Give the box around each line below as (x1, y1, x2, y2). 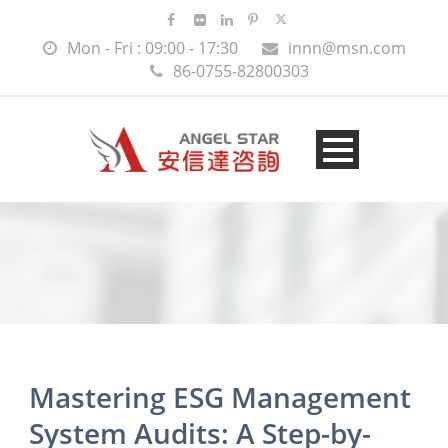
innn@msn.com (287, 37, 406, 59)
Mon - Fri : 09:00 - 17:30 (66, 37, 238, 59)
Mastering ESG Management (29, 378, 411, 417)
